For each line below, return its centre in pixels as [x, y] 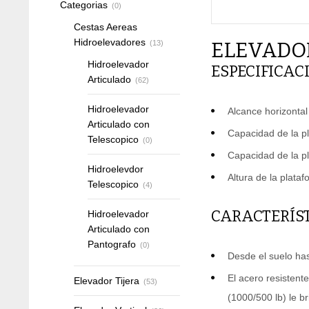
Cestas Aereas [106, 27]
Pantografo [112, 244]
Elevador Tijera [107, 281]
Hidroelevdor [116, 169]
